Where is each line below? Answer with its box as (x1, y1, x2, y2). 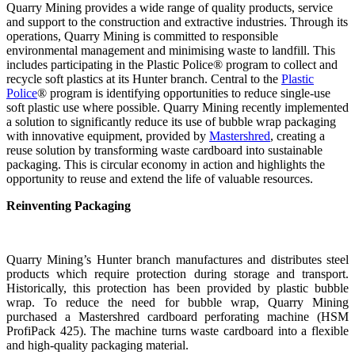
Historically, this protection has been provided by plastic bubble (6, 281, 349, 296)
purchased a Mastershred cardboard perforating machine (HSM (6, 310, 349, 324)
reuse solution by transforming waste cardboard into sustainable (6, 143, 323, 158)
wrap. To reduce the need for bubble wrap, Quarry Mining (6, 296, 349, 310)
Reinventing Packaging (6, 199, 131, 213)
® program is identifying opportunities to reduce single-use (37, 86, 330, 101)
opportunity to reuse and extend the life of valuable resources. (6, 172, 313, 186)
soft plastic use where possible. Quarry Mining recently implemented (6, 101, 349, 115)
